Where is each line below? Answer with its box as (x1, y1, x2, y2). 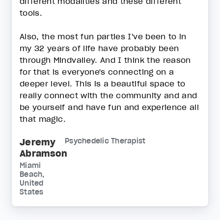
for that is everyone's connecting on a (20, 66, 174, 77)
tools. (20, 7, 45, 18)
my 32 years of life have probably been (20, 43, 179, 53)
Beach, (20, 169, 45, 179)
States (20, 187, 44, 196)
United (20, 178, 44, 188)
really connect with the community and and (20, 90, 197, 100)
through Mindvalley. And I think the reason (20, 55, 191, 65)
